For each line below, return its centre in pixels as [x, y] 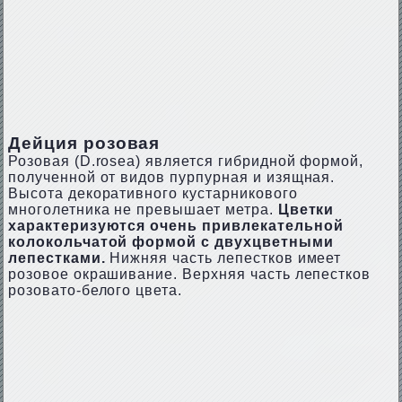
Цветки [304, 210]
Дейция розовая [84, 143]
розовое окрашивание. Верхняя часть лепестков [189, 274]
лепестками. [57, 258]
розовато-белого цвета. [95, 290]
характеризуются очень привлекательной [175, 226]
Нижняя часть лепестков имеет [223, 258]
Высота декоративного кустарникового [153, 193]
